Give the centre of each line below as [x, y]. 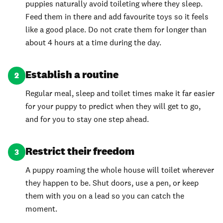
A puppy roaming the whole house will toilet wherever [120, 170]
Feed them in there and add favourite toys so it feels [117, 17]
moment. [42, 209]
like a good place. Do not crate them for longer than [116, 30]
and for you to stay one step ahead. [87, 119]
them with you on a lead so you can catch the [105, 196]
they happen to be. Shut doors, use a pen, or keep [112, 183]
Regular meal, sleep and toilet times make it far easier [120, 94]
